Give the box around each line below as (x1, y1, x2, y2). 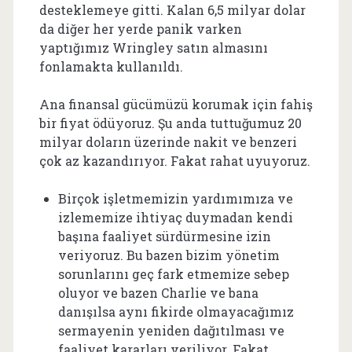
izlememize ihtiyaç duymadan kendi (57, 208, 293, 225)
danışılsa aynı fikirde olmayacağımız (57, 302, 294, 320)
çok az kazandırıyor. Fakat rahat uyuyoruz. (38, 152, 310, 169)
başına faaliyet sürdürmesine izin (57, 227, 271, 244)
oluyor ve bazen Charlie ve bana (57, 284, 258, 301)
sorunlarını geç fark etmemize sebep (57, 265, 289, 282)
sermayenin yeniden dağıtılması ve (57, 321, 284, 339)
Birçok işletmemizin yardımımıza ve (57, 189, 293, 207)
